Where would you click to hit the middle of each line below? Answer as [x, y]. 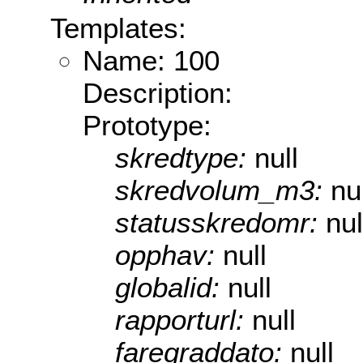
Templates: [118, 28]
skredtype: [185, 158]
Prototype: [147, 126]
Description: [158, 93]
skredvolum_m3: [223, 190]
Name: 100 [151, 61]
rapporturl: [184, 320]
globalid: [171, 288]
